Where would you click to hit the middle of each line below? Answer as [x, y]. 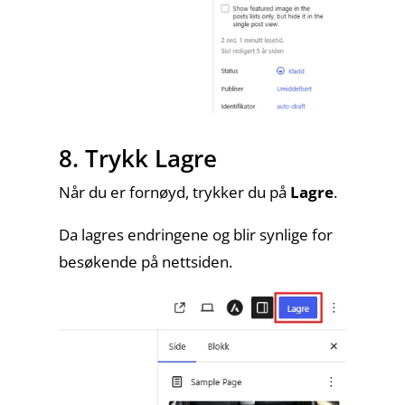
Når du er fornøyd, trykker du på [174, 192]
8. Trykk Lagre [137, 158]
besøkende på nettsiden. [145, 262]
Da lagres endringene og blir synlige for [195, 235]
